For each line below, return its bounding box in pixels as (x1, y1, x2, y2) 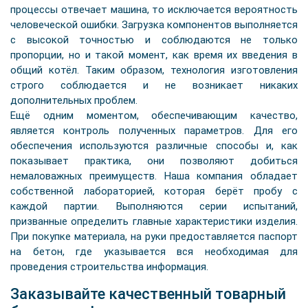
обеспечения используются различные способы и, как (10, 140, 298, 152)
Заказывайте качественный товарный (10, 285, 286, 302)
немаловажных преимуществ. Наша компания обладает (10, 170, 298, 182)
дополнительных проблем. (10, 94, 137, 107)
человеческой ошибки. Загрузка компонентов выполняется (10, 19, 298, 31)
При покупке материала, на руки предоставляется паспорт (10, 230, 298, 243)
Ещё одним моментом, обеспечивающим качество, (10, 109, 298, 122)
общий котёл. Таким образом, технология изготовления (10, 64, 298, 76)
